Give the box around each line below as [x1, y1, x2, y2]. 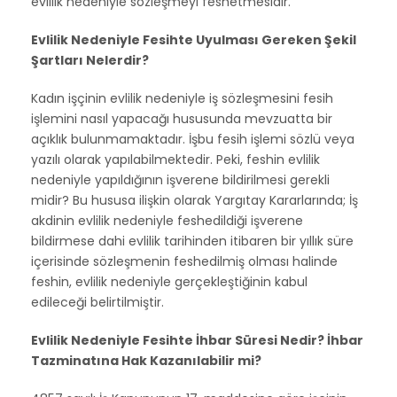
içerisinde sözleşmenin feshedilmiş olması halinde [31, 252, 338, 270]
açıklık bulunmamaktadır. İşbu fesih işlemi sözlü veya [31, 129, 354, 148]
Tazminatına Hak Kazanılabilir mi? [31, 351, 261, 370]
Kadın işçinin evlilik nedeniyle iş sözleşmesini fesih [31, 89, 333, 107]
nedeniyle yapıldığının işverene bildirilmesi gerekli [31, 170, 330, 189]
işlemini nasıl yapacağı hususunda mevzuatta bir [31, 109, 332, 128]
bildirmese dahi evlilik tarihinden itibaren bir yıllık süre [31, 231, 354, 250]
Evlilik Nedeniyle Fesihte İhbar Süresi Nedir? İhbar [31, 331, 363, 349]
